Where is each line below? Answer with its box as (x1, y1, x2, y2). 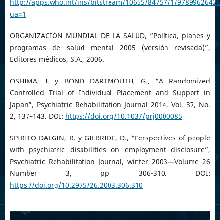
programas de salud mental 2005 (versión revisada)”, (9, 42, 211, 52)
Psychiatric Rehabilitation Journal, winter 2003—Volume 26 (9, 156, 211, 166)
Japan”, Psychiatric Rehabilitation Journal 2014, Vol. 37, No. (9, 99, 211, 109)
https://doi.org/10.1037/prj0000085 (65, 111, 182, 121)
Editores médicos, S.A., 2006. (9, 54, 104, 64)
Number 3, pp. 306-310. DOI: (9, 168, 211, 178)
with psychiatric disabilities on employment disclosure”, (9, 144, 211, 154)
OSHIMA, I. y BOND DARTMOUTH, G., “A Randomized (9, 76, 211, 85)
